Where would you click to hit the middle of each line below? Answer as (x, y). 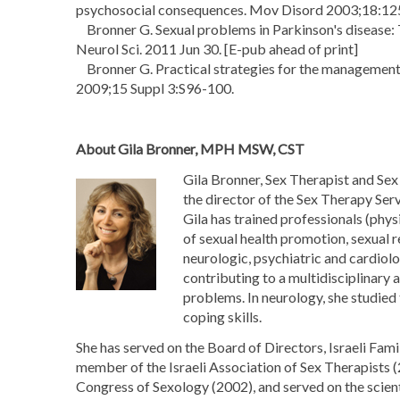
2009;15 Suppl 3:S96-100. (154, 88)
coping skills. (222, 317)
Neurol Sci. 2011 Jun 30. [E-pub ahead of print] (217, 49)
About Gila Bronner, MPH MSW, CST (190, 149)
